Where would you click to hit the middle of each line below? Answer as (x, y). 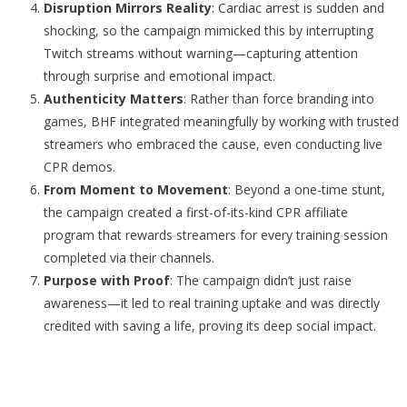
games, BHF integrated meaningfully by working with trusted (221, 121)
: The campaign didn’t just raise (261, 280)
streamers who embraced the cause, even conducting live (213, 144)
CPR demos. (79, 167)
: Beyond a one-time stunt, (307, 189)
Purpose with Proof (107, 280)
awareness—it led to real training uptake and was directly (212, 303)
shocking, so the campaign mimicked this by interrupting (208, 30)
